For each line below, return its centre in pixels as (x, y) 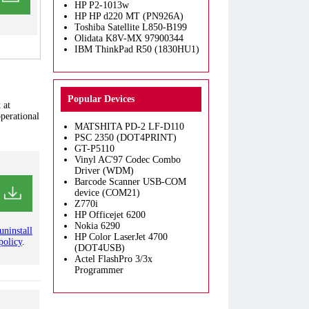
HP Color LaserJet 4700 (121, 237)
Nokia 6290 (97, 226)
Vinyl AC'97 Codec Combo (128, 160)
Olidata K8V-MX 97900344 (129, 38)
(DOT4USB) (100, 248)
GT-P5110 (94, 149)
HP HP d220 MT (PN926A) (129, 16)
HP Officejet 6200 (110, 215)
